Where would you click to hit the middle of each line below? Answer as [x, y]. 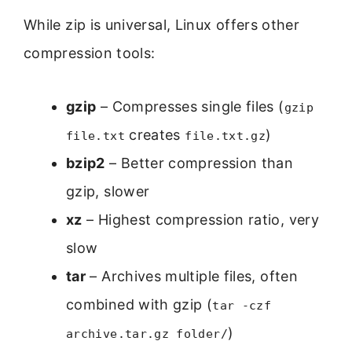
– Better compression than [199, 163]
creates [155, 135]
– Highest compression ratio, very [200, 220]
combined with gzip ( [139, 305]
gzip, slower [108, 192]
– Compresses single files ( [190, 107]
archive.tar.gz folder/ [147, 334]
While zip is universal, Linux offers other [162, 25]
